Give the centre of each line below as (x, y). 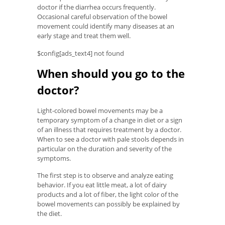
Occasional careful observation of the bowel (102, 17)
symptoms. (54, 158)
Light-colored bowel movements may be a (100, 110)
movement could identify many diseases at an (106, 26)
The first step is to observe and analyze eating (105, 176)
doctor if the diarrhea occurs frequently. (96, 7)
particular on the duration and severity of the (104, 148)
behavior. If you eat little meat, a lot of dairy (102, 185)
